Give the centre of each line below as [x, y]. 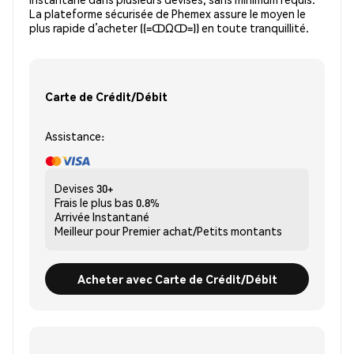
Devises [74, 188]
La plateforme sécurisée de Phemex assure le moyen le [168, 14]
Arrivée [72, 217]
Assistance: [75, 136]
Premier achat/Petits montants [202, 231]
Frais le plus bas [94, 203]
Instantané [121, 217]
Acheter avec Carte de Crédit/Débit [177, 279]
